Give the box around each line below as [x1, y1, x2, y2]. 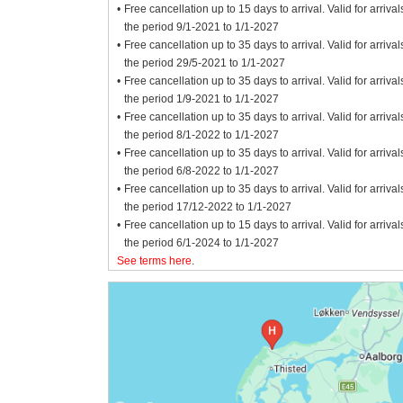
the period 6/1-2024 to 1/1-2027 [124, 237, 280, 250]
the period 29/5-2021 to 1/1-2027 [124, 57, 286, 70]
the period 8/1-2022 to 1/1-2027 [124, 129, 280, 142]
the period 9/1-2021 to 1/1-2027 [124, 21, 280, 34]
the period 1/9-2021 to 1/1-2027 [124, 93, 280, 106]
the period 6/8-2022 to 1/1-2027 [124, 165, 280, 178]
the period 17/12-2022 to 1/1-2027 [124, 201, 292, 214]
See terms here [116, 255, 192, 268]
